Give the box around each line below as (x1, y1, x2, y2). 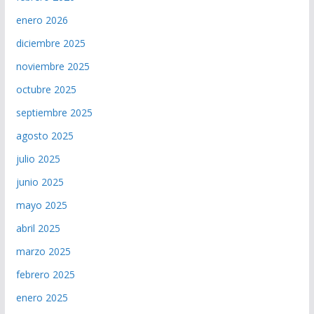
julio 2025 (15, 152, 60, 166)
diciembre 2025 (15, 36, 86, 50)
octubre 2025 (15, 83, 76, 97)
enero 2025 (15, 291, 68, 305)
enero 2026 (15, 13, 68, 27)
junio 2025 (15, 175, 64, 189)
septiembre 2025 (15, 106, 93, 120)
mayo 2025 (15, 198, 67, 212)
